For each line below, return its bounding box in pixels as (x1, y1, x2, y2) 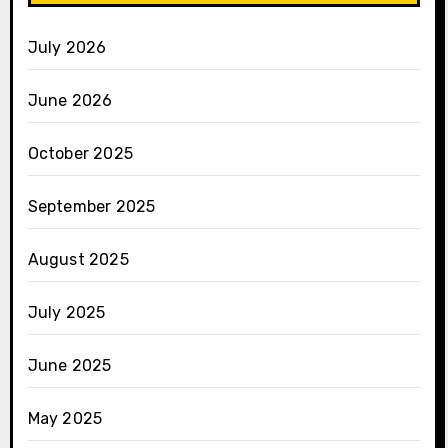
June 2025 (27, 355, 112, 375)
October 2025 (27, 143, 133, 163)
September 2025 (27, 196, 156, 216)
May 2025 (27, 408, 103, 428)
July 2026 (27, 37, 107, 57)
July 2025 (27, 302, 106, 322)
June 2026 (27, 90, 113, 110)
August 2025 (27, 249, 129, 269)
